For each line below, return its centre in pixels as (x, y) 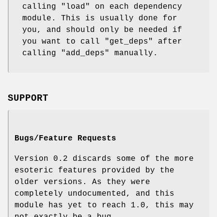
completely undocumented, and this (94, 194)
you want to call (63, 42)
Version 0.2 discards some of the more (104, 159)
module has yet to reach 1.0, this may (104, 206)
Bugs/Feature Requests (65, 139)
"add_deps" (85, 54)
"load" (76, 7)
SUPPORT (28, 99)
